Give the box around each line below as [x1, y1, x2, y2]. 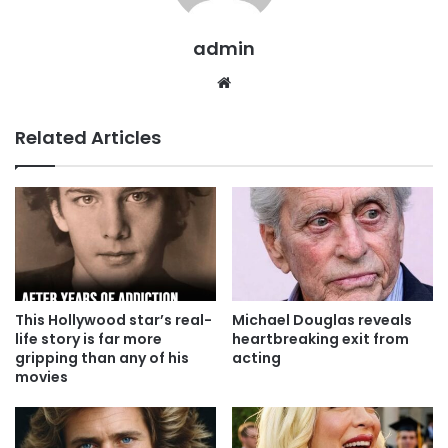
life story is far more [15, 328, 162, 349]
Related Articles [15, 125, 161, 151]
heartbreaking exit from [232, 328, 409, 349]
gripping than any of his [15, 347, 189, 368]
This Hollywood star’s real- [15, 309, 212, 330]
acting [232, 347, 281, 368]
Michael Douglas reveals [232, 309, 412, 330]
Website [235, 72, 292, 92]
